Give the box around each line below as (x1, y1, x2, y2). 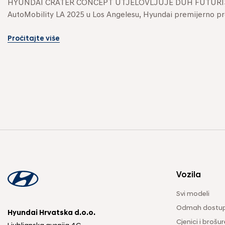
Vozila (176, 171, 201, 180)
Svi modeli (176, 190, 209, 198)
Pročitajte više (8, 35, 60, 43)
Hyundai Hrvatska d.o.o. (8, 209, 95, 217)
